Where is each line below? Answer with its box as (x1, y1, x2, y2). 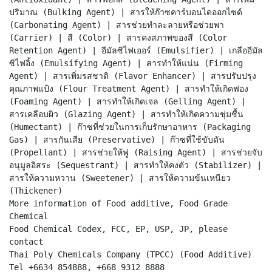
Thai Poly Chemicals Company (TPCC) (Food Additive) (9, 249, 252, 259)
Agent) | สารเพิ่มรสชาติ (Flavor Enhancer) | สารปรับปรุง (9, 70, 256, 81)
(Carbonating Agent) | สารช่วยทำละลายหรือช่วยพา (9, 19, 224, 30)
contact (9, 236, 43, 246)
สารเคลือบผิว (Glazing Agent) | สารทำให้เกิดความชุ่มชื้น (9, 109, 243, 119)
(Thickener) (9, 185, 63, 195)
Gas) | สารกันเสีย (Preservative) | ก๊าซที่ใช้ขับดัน (9, 134, 225, 144)
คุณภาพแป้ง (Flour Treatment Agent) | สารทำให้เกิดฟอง (9, 83, 248, 93)
